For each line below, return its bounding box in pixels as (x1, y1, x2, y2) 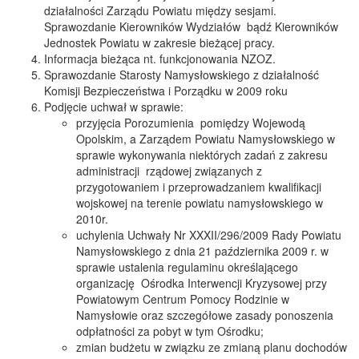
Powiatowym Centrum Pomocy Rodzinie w (76, 291, 289, 307)
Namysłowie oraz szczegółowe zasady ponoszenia (76, 307, 333, 323)
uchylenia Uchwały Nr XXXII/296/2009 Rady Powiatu (76, 227, 341, 243)
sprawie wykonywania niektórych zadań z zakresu (76, 147, 328, 163)
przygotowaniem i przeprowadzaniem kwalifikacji (76, 179, 321, 195)
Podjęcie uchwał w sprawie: (44, 99, 184, 115)
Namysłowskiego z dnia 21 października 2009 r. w (76, 243, 329, 259)
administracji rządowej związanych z (76, 163, 262, 179)
